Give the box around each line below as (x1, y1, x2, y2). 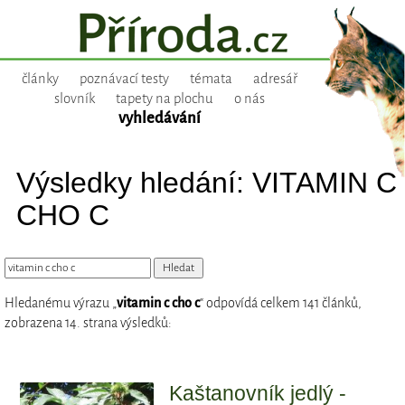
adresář (252, 71, 297, 87)
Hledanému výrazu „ (5, 296, 117, 311)
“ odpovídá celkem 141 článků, (200, 296, 362, 311)
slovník (53, 91, 95, 107)
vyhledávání (118, 109, 201, 127)
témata (189, 71, 232, 87)
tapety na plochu (115, 91, 213, 107)
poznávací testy (79, 71, 169, 87)
